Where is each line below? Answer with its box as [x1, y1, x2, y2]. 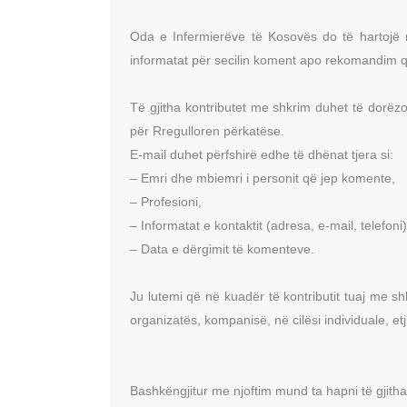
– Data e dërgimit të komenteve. [130, 241, 314, 256]
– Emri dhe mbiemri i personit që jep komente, [130, 170, 395, 185]
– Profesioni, [130, 194, 202, 209]
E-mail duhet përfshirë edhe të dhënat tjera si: [130, 146, 393, 162]
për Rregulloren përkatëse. [130, 123, 284, 138]
